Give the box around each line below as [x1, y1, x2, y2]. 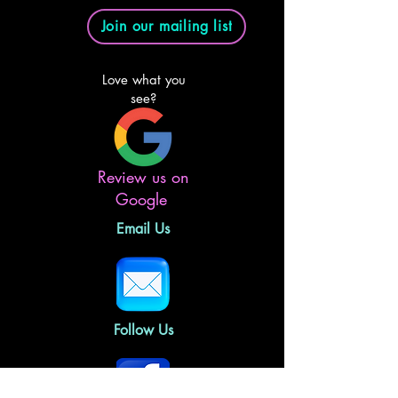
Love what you [101, 70, 186, 88]
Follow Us [113, 320, 173, 339]
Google [115, 187, 172, 210]
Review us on [98, 165, 189, 187]
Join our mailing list [100, 17, 233, 36]
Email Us [116, 219, 170, 238]
